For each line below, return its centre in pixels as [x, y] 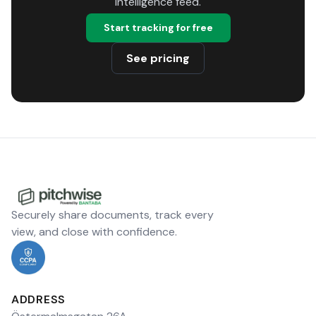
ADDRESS [39, 299]
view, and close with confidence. [94, 232]
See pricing [158, 58]
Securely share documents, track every [113, 215]
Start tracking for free [158, 28]
